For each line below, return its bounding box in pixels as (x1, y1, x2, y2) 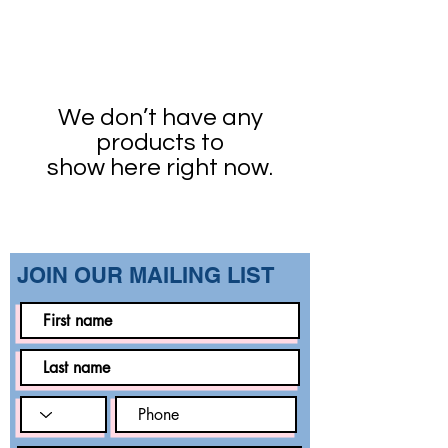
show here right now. (47, 155, 273, 181)
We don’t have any (57, 105, 263, 131)
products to (96, 130, 224, 156)
